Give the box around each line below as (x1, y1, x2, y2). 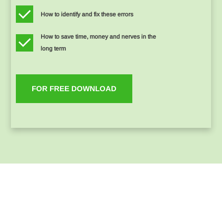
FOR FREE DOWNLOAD (32, 84, 117, 93)
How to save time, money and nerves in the (41, 33, 157, 41)
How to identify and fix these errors (41, 10, 134, 18)
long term (41, 45, 66, 53)
